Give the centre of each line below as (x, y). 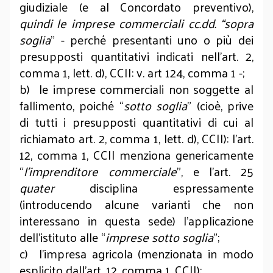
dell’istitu (43, 237)
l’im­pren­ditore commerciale (100, 171)
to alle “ (86, 237)
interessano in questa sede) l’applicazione (136, 221)
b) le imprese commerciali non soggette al (136, 89)
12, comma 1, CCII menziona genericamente (136, 155)
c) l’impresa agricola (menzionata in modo (136, 253)
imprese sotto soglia (159, 237)
